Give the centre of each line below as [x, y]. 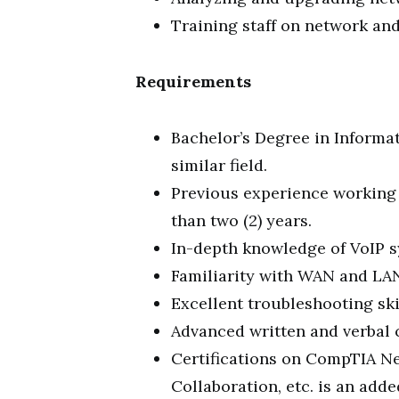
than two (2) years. [241, 220]
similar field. [219, 165]
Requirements [193, 81]
